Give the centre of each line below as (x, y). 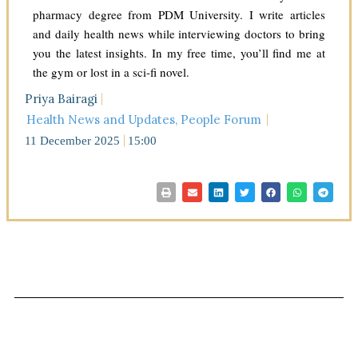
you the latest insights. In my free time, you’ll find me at (179, 53)
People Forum (221, 120)
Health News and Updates (101, 120)
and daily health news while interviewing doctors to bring (179, 34)
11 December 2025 (73, 141)
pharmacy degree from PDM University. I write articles (179, 15)
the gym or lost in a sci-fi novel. (111, 72)
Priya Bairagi (62, 99)
